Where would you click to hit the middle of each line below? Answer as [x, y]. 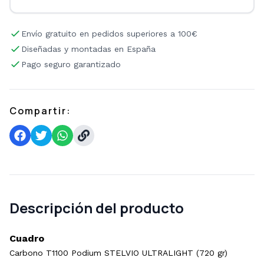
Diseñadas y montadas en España [88, 49]
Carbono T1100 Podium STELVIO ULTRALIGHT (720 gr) [118, 253]
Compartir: [40, 111]
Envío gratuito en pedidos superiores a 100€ [109, 34]
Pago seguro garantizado [71, 64]
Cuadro [27, 238]
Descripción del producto [97, 208]
